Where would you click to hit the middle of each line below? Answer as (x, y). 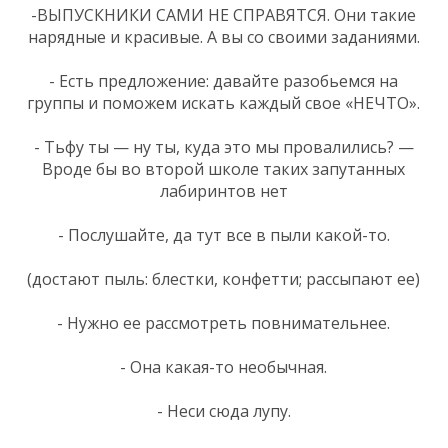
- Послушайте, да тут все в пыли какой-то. (223, 234)
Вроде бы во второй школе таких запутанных (223, 168)
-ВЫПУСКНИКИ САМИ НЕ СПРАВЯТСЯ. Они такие (223, 14)
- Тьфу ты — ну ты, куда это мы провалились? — (223, 146)
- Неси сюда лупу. (223, 410)
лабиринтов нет (223, 190)
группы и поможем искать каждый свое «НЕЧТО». (223, 102)
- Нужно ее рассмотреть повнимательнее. (223, 322)
